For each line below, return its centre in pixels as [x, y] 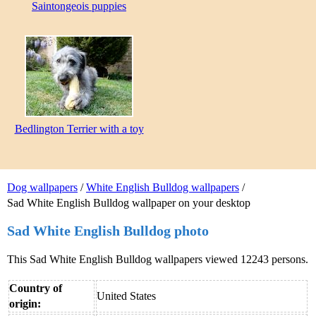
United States [126, 296]
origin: [25, 303]
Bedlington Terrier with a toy [79, 129]
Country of [36, 288]
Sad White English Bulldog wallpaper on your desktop [129, 203]
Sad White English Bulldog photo [108, 230]
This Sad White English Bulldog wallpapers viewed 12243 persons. [158, 259]
